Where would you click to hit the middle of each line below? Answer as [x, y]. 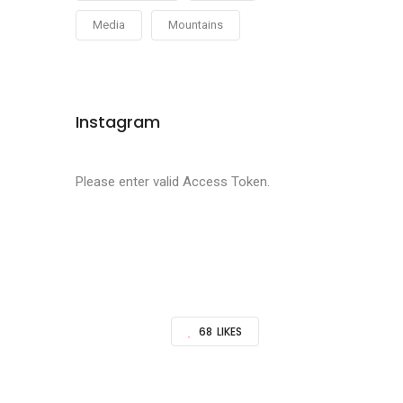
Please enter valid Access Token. [172, 182]
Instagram [117, 122]
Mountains [195, 25]
